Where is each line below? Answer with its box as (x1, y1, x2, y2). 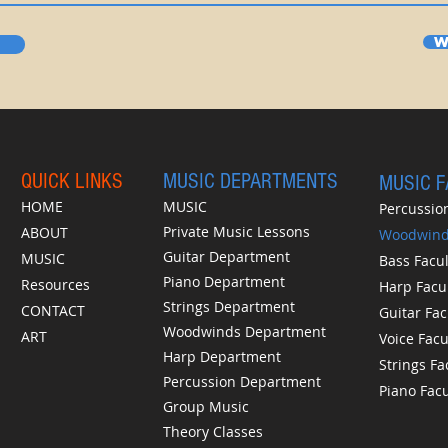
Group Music (163, 397, 249, 416)
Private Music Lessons (163, 222, 310, 241)
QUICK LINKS (21, 169, 123, 194)
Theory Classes (163, 422, 263, 441)
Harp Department (163, 347, 281, 366)
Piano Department (163, 272, 285, 291)
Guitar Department (163, 247, 290, 266)
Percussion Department (163, 372, 321, 391)
